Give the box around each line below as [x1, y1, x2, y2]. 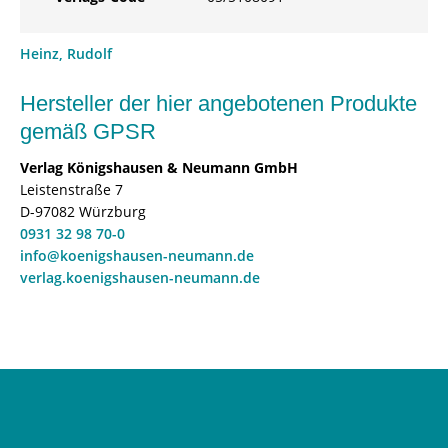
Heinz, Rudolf [20, 44, 112, 63]
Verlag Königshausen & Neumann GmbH [20, 158, 298, 177]
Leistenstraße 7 [20, 180, 123, 199]
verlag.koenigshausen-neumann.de [20, 268, 260, 287]
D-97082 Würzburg [20, 202, 146, 221]
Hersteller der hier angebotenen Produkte [20, 91, 417, 116]
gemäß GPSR [20, 119, 156, 144]
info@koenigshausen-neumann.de [20, 246, 254, 265]
